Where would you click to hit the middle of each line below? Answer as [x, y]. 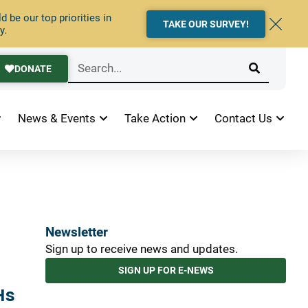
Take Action [155, 119]
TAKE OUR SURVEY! [206, 24]
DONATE [33, 69]
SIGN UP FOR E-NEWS [166, 270]
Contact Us [243, 119]
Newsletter [77, 232]
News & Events [57, 119]
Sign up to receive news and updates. [142, 249]
